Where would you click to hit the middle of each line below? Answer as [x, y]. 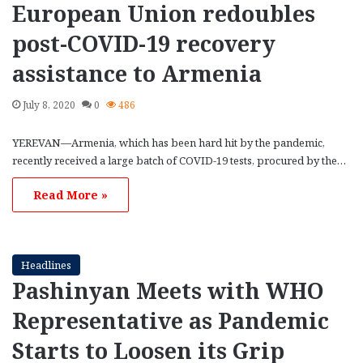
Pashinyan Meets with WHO [168, 290]
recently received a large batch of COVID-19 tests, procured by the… [179, 160]
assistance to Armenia [137, 73]
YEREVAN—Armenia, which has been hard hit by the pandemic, [169, 142]
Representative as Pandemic [171, 320]
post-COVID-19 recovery [144, 43]
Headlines [46, 265]
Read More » [70, 194]
